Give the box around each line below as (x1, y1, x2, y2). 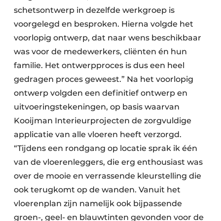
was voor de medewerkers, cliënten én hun (14, 47, 187, 57)
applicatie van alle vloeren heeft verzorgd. (14, 130, 182, 140)
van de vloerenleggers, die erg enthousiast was (14, 157, 203, 167)
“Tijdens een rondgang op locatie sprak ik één (14, 144, 197, 153)
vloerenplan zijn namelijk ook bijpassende (14, 199, 182, 209)
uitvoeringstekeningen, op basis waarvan (14, 102, 180, 112)
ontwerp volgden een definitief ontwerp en (14, 88, 187, 98)
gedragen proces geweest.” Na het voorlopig (14, 74, 193, 84)
